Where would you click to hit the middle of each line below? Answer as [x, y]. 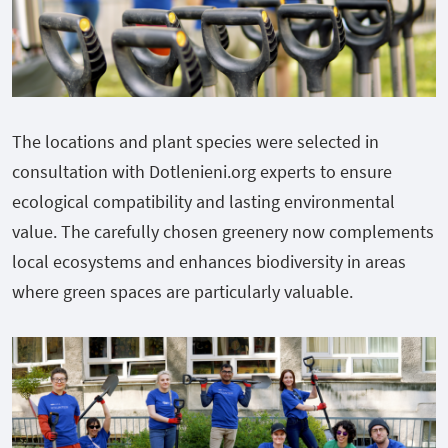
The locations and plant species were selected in [195, 141]
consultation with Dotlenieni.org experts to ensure [202, 171]
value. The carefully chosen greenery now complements [223, 231]
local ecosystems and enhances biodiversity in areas [209, 261]
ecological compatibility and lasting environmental [203, 201]
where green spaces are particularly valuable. [182, 291]
